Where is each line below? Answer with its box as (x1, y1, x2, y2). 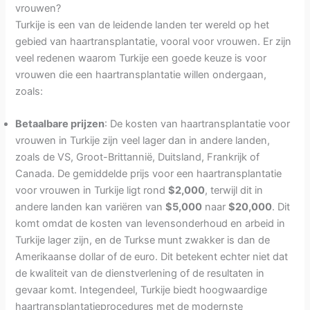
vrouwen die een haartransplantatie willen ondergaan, (15, 68, 267, 81)
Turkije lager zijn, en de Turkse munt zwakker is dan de (15, 234, 271, 247)
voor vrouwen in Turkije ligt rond (15, 184, 169, 197)
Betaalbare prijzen (15, 118, 105, 131)
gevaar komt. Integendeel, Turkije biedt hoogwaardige (15, 284, 268, 297)
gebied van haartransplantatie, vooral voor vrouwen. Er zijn (15, 35, 292, 48)
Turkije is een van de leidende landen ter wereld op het (15, 18, 270, 31)
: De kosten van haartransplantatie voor (104, 118, 291, 131)
